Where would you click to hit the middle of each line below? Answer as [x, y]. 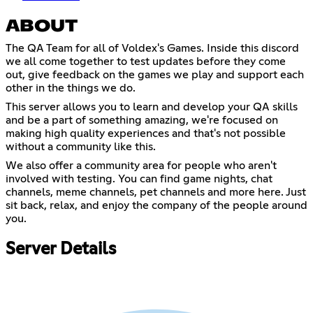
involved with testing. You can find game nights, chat [139, 179]
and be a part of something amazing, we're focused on [142, 121]
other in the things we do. [71, 88]
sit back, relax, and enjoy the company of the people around [156, 206]
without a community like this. [81, 147]
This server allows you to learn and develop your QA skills [152, 107]
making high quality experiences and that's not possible [146, 134]
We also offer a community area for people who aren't [141, 166]
